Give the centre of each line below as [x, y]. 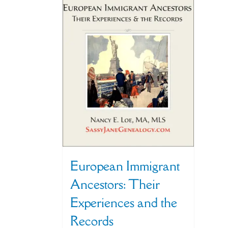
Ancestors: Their [115, 184]
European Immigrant [125, 165]
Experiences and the [124, 202]
